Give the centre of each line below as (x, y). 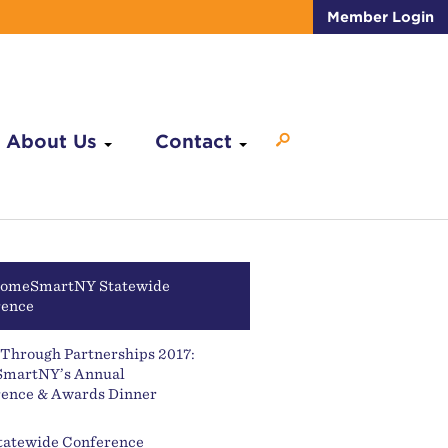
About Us (51, 141)
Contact (193, 141)
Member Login (380, 17)
